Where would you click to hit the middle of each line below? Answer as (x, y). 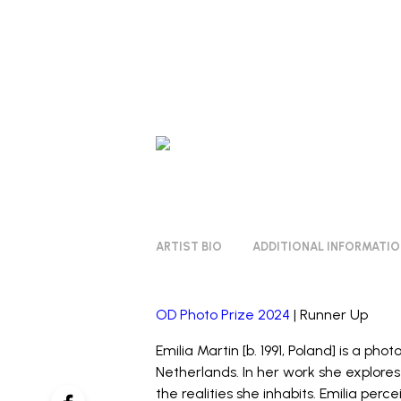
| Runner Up (329, 315)
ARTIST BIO (189, 247)
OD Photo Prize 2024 (223, 315)
